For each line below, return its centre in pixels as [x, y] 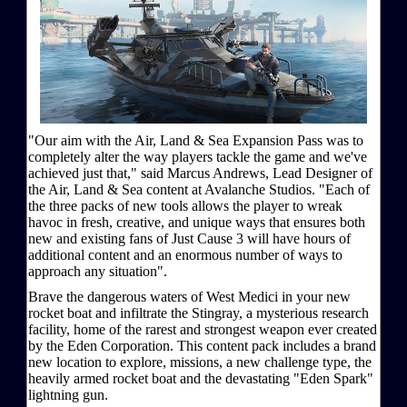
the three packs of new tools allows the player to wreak [185, 205]
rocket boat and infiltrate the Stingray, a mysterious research [199, 313]
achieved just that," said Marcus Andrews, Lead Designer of [200, 173]
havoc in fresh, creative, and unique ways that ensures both [197, 222]
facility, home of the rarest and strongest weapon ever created [203, 329]
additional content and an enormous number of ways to [185, 254]
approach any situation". [98, 271]
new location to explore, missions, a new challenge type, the [200, 362]
